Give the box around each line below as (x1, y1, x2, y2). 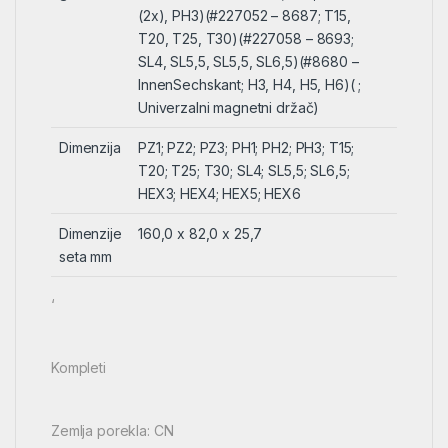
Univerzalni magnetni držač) (138, 98, 320, 116)
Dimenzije (59, 224, 122, 242)
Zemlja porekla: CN (51, 421, 174, 439)
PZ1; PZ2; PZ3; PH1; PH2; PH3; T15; (138, 138, 355, 156)
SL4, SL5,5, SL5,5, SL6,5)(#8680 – (138, 52, 359, 70)
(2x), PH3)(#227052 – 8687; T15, (138, 6, 351, 24)
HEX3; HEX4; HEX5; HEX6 (138, 184, 301, 202)
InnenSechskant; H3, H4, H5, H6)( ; (138, 75, 362, 93)
